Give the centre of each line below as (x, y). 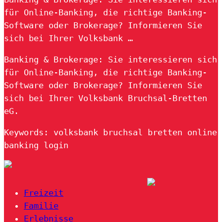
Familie (41, 205)
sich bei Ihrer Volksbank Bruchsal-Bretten (106, 98)
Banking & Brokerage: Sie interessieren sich (111, 59)
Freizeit (44, 193)
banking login (36, 145)
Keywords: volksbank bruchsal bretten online (111, 132)
